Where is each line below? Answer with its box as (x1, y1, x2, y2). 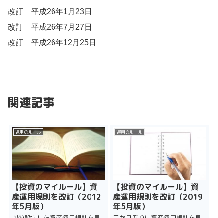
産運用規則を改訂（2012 (12, 191, 102, 202)
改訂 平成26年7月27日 (8, 22, 92, 31)
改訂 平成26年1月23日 (8, 7, 92, 16)
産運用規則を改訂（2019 (113, 191, 203, 202)
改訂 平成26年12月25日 (8, 38, 96, 47)
